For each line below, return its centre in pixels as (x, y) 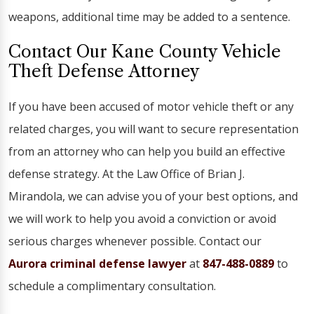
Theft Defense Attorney (104, 71)
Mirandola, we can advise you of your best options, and (153, 196)
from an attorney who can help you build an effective (147, 151)
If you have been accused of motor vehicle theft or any (151, 107)
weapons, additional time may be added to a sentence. (149, 17)
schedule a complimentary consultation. (112, 286)
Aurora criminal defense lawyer (97, 264)
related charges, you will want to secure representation (153, 129)
